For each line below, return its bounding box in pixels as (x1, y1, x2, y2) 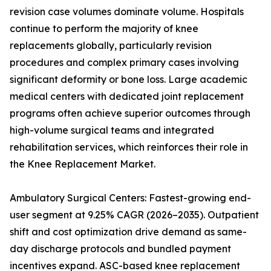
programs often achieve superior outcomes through (10, 107, 250, 120)
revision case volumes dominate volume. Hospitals (10, 5, 244, 18)
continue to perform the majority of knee (10, 22, 198, 35)
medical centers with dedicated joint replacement (10, 90, 244, 103)
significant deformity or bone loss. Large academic (10, 73, 247, 86)
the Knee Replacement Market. (10, 158, 155, 171)
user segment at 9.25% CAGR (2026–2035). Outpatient (10, 209, 259, 221)
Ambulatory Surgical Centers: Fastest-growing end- (10, 192, 251, 204)
